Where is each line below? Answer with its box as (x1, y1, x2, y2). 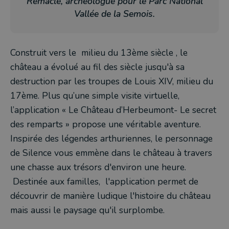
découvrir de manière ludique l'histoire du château (10, 190, 211, 202)
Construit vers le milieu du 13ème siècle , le (10, 47, 188, 59)
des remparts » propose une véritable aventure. (10, 118, 201, 130)
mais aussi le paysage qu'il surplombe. (10, 204, 165, 216)
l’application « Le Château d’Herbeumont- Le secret (10, 104, 216, 116)
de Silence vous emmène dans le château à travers (10, 147, 212, 159)
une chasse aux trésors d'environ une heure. (10, 161, 186, 173)
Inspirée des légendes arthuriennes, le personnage (10, 132, 213, 145)
